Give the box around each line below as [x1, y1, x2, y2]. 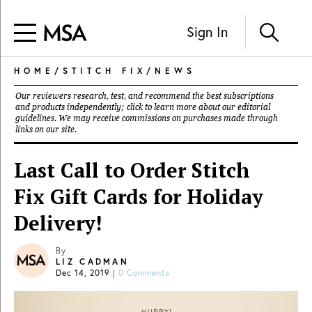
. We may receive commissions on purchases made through [54, 114, 278, 123]
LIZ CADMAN [56, 256, 129, 267]
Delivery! [14, 210, 102, 236]
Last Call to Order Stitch [14, 157, 250, 183]
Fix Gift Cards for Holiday [14, 183, 263, 210]
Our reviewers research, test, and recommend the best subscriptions [15, 91, 274, 101]
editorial [237, 102, 270, 112]
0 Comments [118, 267, 170, 278]
